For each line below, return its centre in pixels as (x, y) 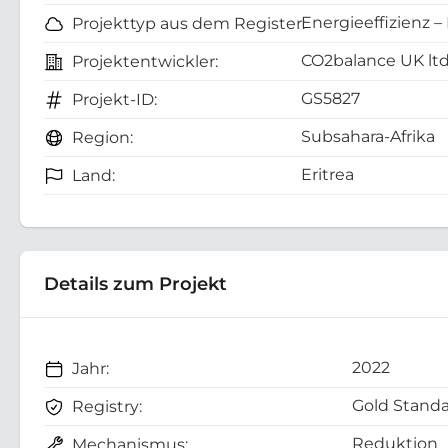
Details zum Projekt (135, 283)
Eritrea (327, 174)
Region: (102, 137)
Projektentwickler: (145, 61)
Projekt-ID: (114, 99)
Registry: (107, 406)
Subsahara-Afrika (368, 136)
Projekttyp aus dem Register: (188, 23)
